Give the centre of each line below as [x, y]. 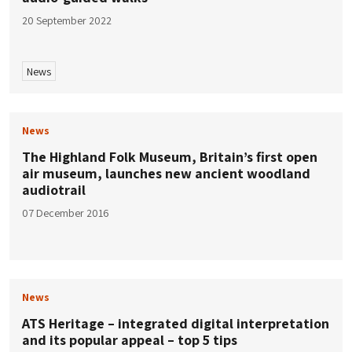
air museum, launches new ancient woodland [166, 174]
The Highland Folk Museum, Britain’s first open [170, 157]
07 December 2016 [66, 213]
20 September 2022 [67, 20]
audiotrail [54, 190]
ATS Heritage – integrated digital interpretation [176, 324]
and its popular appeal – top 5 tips [130, 340]
